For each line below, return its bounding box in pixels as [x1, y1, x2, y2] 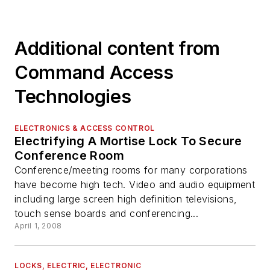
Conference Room [14, 148, 124, 163]
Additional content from [14, 37, 221, 60]
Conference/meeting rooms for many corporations [14, 164, 248, 177]
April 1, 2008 [14, 221, 62, 231]
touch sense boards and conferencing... [14, 207, 199, 220]
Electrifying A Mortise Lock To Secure [14, 134, 242, 149]
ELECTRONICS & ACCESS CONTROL [14, 124, 155, 133]
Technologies [14, 86, 131, 108]
